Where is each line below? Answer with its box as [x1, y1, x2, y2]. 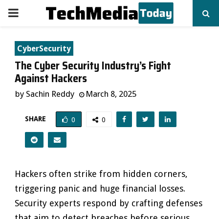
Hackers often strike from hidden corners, [15, 169, 188, 179]
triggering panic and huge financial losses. [15, 183, 185, 194]
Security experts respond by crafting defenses [15, 198, 202, 208]
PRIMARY [7, 6, 55, 20]
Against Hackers [15, 70, 87, 87]
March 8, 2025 [86, 89, 136, 99]
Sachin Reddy [26, 89, 74, 99]
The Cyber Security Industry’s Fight [15, 57, 171, 74]
